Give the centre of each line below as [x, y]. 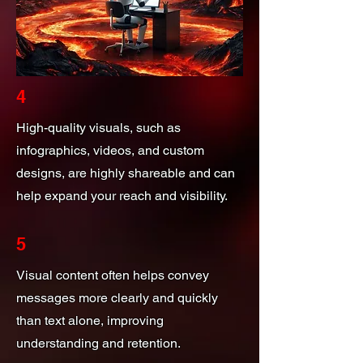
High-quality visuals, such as [98, 127]
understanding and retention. [98, 343]
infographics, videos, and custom [110, 150]
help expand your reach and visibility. [122, 195]
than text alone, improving [90, 320]
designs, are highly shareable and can [126, 173]
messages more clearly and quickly [117, 297]
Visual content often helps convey [113, 275]
